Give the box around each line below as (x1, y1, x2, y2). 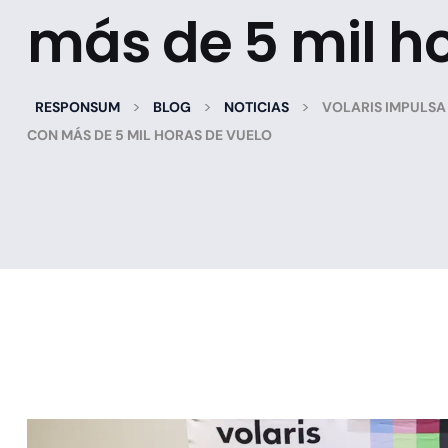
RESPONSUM (35, 98, 120, 116)
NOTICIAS (224, 98, 289, 116)
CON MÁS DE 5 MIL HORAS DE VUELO (27, 126, 272, 144)
